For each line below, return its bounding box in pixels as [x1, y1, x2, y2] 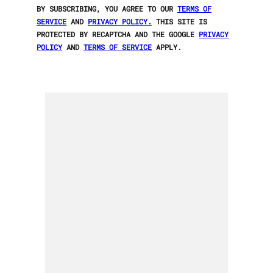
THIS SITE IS [152, 16, 207, 27]
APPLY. [152, 42, 182, 52]
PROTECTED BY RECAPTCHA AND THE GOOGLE [37, 29, 199, 40]
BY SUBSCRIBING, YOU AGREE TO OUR [37, 4, 177, 14]
